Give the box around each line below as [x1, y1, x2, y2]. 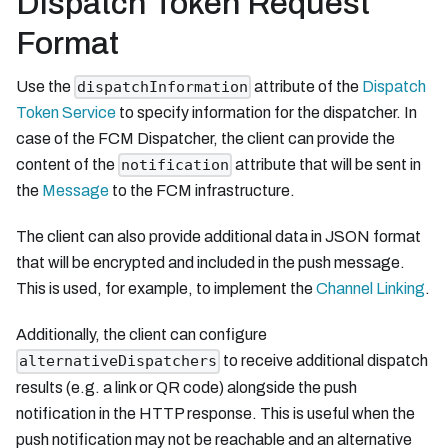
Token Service [16, 103, 116, 121]
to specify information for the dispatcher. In [116, 103, 417, 121]
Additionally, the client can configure [16, 326, 267, 344]
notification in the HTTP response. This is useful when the [16, 404, 415, 422]
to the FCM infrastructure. [109, 182, 295, 200]
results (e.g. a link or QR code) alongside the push [16, 378, 357, 396]
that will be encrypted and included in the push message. [16, 254, 405, 272]
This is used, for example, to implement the [16, 280, 316, 298]
